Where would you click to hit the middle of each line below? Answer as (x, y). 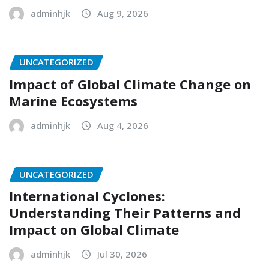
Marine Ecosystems (73, 101)
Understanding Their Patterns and (125, 213)
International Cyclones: (87, 196)
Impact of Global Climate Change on (130, 84)
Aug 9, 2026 (123, 14)
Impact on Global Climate (94, 230)
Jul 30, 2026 (122, 254)
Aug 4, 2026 (123, 125)
